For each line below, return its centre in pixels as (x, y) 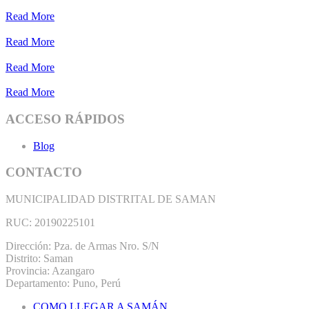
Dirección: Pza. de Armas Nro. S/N (82, 246)
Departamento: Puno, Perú (63, 283)
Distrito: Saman (39, 259)
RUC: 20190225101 (50, 223)
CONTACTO (44, 172)
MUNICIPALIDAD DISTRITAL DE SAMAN (111, 199)
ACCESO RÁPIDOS (65, 119)
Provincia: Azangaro (50, 271)
